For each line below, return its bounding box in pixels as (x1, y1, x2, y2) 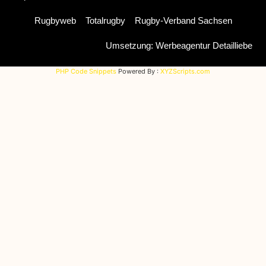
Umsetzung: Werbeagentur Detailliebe (105, 40, 252, 51)
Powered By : (116, 66, 160, 75)
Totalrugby (85, 15, 125, 26)
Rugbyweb (34, 15, 76, 26)
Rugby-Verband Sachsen (134, 15, 232, 26)
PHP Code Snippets (56, 66, 116, 75)
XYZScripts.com (160, 66, 210, 75)
